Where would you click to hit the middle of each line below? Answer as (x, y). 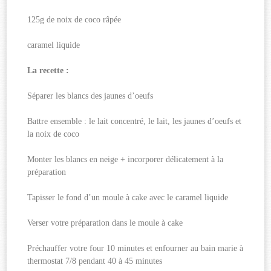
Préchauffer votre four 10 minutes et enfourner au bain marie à (135, 248)
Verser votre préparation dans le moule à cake (105, 223)
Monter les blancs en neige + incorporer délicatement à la (126, 159)
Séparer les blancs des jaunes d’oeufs (90, 96)
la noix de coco (54, 134)
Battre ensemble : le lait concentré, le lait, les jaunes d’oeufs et (135, 121)
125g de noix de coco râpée (74, 19)
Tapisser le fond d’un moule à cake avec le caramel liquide (128, 197)
